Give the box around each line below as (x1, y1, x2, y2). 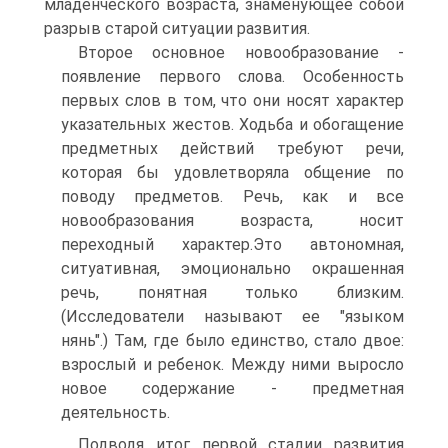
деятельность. (61, 403, 170, 422)
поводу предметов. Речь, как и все (61, 187, 404, 206)
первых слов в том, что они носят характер (61, 91, 404, 110)
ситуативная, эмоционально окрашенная (61, 259, 404, 278)
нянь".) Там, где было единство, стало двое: (61, 331, 404, 350)
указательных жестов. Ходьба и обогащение (61, 115, 404, 134)
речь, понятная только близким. (61, 283, 404, 302)
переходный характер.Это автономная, (61, 235, 404, 254)
